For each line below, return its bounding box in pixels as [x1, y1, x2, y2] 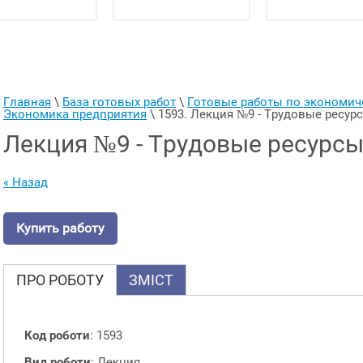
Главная [3, 95, 51, 109]
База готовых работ [62, 95, 176, 109]
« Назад [3, 175, 48, 190]
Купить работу [16, 220, 105, 237]
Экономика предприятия [3, 107, 147, 122]
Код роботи [24, 327, 90, 343]
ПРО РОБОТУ [16, 271, 104, 288]
